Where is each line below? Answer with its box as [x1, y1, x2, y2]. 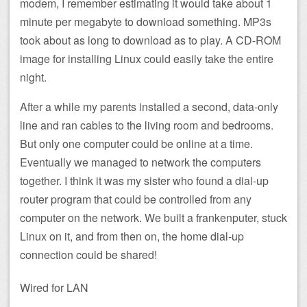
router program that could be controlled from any [20, 191, 251, 207]
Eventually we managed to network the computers [20, 153, 261, 170]
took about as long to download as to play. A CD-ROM [20, 32, 281, 48]
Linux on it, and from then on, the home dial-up [20, 228, 244, 244]
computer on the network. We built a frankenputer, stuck [20, 209, 287, 225]
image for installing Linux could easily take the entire [20, 50, 273, 66]
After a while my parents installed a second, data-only [20, 98, 278, 114]
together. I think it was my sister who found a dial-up [20, 172, 269, 188]
